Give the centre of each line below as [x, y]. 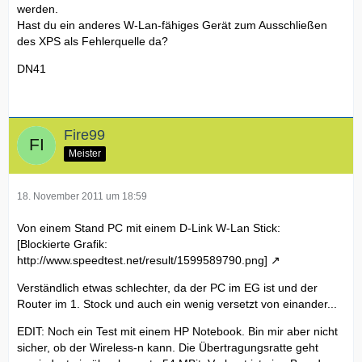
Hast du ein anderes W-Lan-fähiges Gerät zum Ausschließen [172, 25]
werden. [38, 9]
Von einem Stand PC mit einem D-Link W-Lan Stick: [149, 228]
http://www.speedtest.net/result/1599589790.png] [142, 260]
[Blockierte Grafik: [62, 244]
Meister [85, 153]
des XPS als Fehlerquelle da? [93, 41]
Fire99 [84, 135]
